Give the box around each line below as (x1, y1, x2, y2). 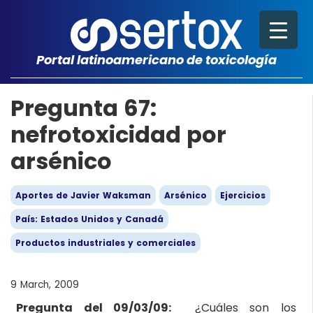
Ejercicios (220, 189, 265, 201)
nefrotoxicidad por (10, 119, 226, 150)
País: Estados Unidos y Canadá (15, 213, 163, 225)
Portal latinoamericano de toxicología (36, 51, 277, 68)
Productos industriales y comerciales (15, 237, 196, 249)
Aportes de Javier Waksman (15, 189, 151, 201)
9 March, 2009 (10, 278, 79, 291)
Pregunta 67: (10, 92, 156, 124)
